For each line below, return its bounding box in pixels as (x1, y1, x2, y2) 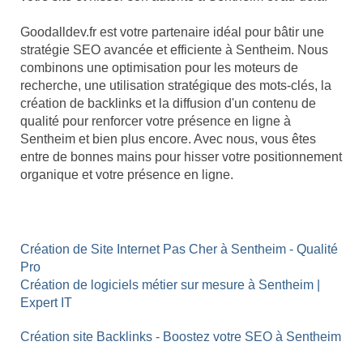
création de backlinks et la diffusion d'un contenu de (20, 96, 316, 111)
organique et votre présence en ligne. (20, 168, 233, 182)
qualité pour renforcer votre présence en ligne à (20, 114, 291, 129)
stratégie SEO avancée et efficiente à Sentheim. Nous (20, 43, 328, 58)
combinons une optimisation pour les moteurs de (20, 61, 298, 75)
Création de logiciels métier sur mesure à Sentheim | (20, 278, 320, 293)
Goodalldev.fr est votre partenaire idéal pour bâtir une (20, 25, 324, 40)
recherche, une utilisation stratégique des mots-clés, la (20, 79, 331, 93)
